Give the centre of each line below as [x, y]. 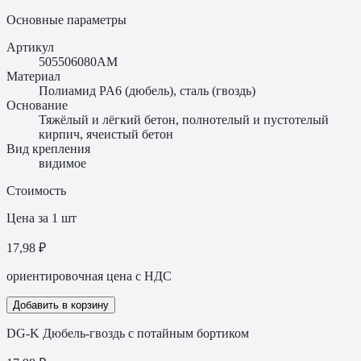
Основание [37, 105]
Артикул [30, 47]
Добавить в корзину [61, 305]
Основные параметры [66, 19]
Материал [33, 76]
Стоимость [36, 190]
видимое [62, 163]
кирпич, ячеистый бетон [106, 134]
